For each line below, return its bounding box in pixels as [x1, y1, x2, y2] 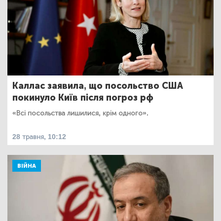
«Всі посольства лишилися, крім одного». [12, 109, 148, 118]
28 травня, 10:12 [12, 133, 66, 142]
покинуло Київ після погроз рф [12, 92, 153, 104]
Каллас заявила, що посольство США [12, 80, 183, 92]
